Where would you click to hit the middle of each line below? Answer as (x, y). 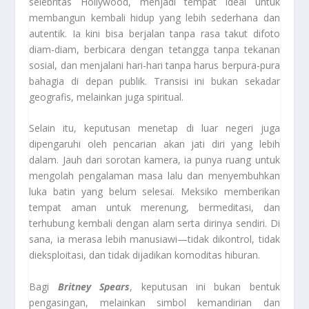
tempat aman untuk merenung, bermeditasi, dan (154, 208)
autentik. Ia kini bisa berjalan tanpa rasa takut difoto (154, 33)
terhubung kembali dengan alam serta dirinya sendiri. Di (154, 223)
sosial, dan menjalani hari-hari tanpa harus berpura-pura (154, 65)
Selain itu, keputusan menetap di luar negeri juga (154, 128)
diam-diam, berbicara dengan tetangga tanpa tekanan (154, 49)
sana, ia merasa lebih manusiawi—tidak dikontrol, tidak (154, 239)
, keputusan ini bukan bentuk (205, 286)
